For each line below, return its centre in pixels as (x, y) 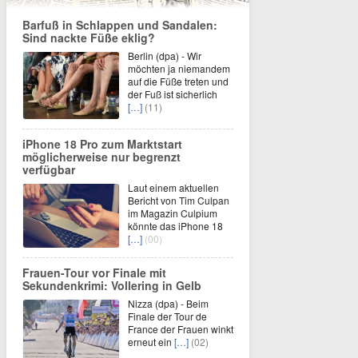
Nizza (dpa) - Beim (168, 303)
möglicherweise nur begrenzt (101, 156)
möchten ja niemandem (179, 68)
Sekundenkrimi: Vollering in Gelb (112, 285)
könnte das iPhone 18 (175, 225)
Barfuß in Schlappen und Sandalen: (120, 24)
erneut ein (151, 341)
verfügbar (49, 169)
